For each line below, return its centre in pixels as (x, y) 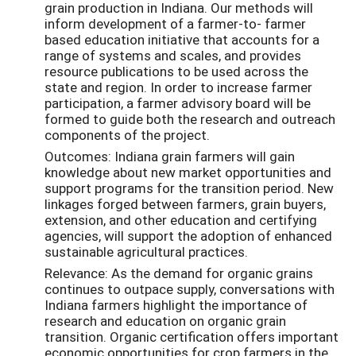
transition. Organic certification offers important (192, 337)
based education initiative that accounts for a (182, 40)
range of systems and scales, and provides (173, 56)
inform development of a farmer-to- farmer (175, 24)
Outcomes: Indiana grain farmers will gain (170, 157)
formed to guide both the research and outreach (190, 119)
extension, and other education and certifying (181, 220)
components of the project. (127, 135)
